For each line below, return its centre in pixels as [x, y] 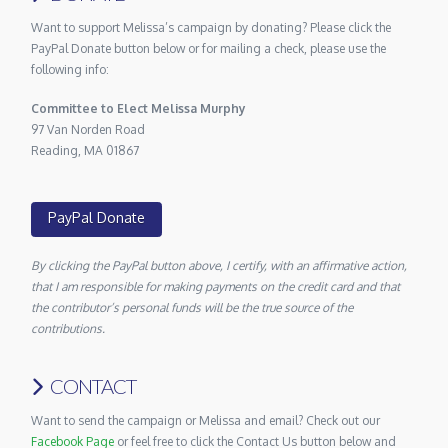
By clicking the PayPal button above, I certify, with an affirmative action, [219, 265]
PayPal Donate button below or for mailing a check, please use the [209, 48]
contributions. [68, 328]
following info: [70, 69]
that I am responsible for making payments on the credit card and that [216, 286]
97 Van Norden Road [88, 129]
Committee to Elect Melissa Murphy [139, 108]
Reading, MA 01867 [85, 150]
